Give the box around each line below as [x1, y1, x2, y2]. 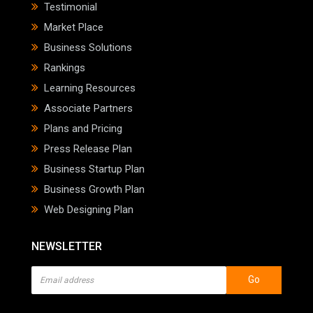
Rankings [44, 61, 85, 74]
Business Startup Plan [44, 162, 145, 175]
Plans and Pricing [44, 122, 122, 135]
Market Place [44, 20, 103, 34]
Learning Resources [44, 81, 136, 94]
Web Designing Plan [44, 203, 133, 216]
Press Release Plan [44, 142, 132, 155]
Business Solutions [44, 41, 132, 54]
